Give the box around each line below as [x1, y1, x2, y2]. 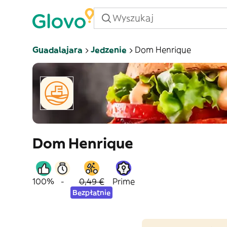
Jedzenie [91, 45, 127, 55]
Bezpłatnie [72, 188, 110, 197]
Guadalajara [32, 45, 83, 55]
